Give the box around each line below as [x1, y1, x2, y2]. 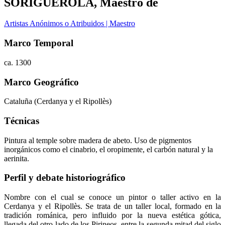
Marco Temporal [4, 38, 73, 49]
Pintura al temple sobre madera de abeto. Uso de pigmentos [4, 136, 191, 145]
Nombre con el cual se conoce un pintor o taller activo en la [4, 193, 221, 202]
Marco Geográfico [4, 76, 79, 87]
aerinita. [4, 154, 29, 163]
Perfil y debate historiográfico [4, 172, 126, 183]
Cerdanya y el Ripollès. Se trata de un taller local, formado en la [4, 202, 221, 211]
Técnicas [4, 116, 39, 127]
